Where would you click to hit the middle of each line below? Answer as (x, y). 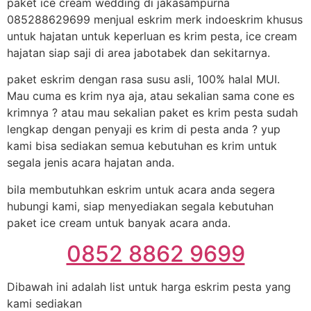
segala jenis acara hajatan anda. (91, 163)
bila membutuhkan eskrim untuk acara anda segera (141, 189)
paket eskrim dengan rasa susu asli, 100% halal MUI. (143, 79)
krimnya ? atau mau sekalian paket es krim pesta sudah (152, 113)
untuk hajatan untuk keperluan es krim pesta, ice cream (152, 36)
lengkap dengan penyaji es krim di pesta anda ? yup (144, 129)
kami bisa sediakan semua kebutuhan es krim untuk (142, 146)
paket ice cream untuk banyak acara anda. (119, 222)
